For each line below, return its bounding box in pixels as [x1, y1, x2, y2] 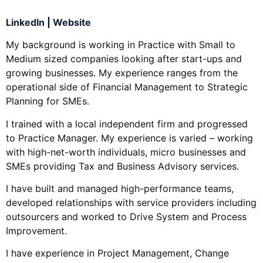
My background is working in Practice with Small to [6, 39, 235, 51]
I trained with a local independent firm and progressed [6, 117, 248, 130]
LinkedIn [6, 16, 45, 28]
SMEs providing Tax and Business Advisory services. [6, 160, 239, 172]
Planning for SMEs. [6, 95, 89, 107]
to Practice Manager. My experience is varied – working [6, 131, 253, 144]
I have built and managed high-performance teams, [6, 182, 234, 194]
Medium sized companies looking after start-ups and [6, 53, 242, 65]
